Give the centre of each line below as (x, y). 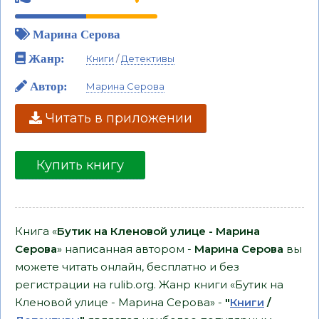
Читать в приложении (117, 118)
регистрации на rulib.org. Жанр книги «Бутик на (149, 284)
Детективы (148, 58)
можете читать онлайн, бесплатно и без (127, 267)
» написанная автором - (126, 249)
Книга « (36, 231)
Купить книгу (80, 165)
